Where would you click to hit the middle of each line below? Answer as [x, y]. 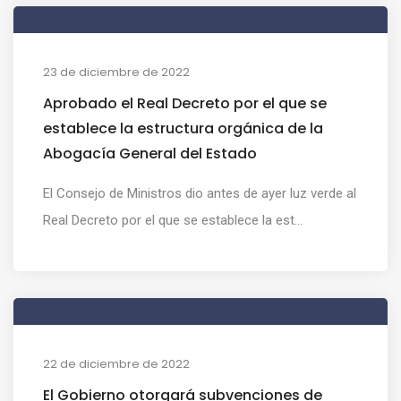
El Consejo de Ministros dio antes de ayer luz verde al [200, 193]
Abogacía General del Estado [150, 153]
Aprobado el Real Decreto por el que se [185, 103]
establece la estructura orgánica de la [183, 128]
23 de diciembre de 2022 [116, 72]
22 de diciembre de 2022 [116, 363]
